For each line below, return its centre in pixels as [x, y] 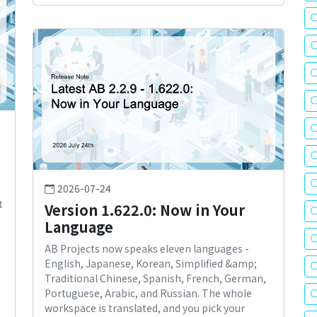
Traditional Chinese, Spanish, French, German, [155, 278]
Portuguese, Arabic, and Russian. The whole [148, 293]
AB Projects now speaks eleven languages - [147, 249]
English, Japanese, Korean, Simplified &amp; [151, 264]
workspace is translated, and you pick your [145, 308]
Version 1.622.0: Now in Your [145, 210]
